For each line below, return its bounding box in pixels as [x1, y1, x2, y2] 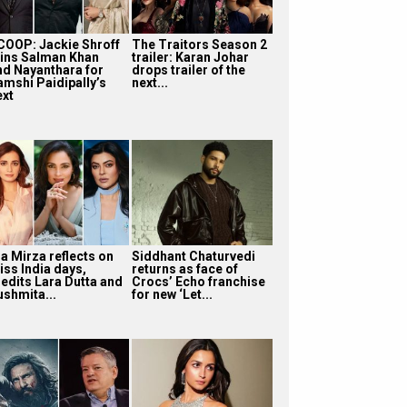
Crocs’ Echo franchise [131, 273, 265, 289]
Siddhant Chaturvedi [131, 248, 255, 263]
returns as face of [131, 261, 238, 276]
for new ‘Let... [131, 286, 213, 302]
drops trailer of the [131, 62, 245, 77]
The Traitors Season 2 [131, 36, 267, 52]
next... [131, 74, 168, 90]
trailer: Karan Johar [131, 49, 249, 65]
